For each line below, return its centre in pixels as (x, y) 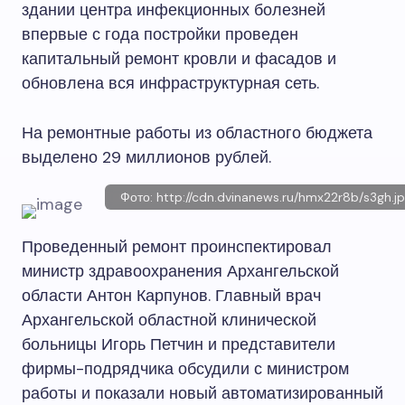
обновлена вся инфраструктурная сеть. (170, 83)
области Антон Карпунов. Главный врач (171, 296)
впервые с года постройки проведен (160, 34)
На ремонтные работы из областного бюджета (197, 133)
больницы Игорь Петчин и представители (179, 344)
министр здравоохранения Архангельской (180, 271)
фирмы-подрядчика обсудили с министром (185, 369)
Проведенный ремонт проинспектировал (177, 247)
